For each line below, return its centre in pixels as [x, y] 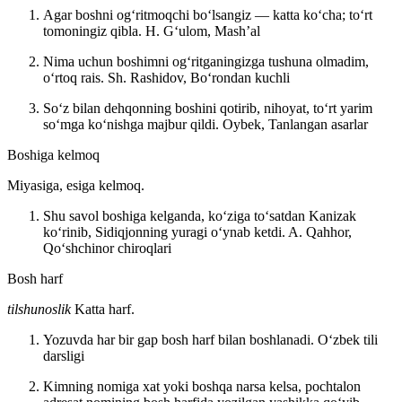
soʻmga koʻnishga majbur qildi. [133, 124]
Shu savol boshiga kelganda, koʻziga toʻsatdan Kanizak [200, 215]
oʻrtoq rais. [75, 77]
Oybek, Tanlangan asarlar [295, 124]
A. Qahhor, [320, 232]
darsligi [64, 355]
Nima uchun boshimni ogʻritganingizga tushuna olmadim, [206, 61]
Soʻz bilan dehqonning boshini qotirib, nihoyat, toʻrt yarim [208, 108]
